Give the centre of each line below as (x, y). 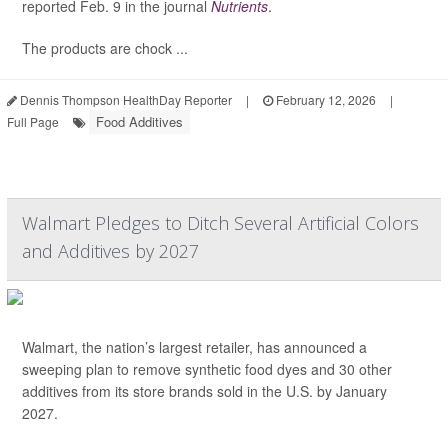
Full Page (33, 122)
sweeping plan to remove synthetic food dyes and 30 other (207, 369)
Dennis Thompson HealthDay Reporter (124, 100)
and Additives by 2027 (110, 251)
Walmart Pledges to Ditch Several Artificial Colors (220, 223)
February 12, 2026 (324, 100)
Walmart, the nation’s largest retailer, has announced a (194, 347)
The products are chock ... (105, 48)
